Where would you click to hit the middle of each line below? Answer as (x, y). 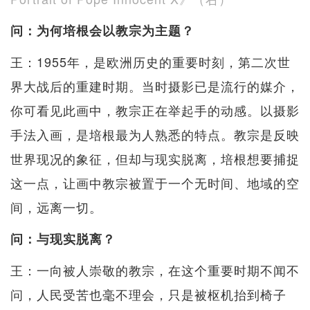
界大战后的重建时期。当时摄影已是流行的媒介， (155, 85)
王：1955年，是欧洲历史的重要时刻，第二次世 (151, 61)
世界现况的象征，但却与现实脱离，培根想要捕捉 (155, 158)
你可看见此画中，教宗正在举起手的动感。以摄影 (155, 110)
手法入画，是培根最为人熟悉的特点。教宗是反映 (155, 134)
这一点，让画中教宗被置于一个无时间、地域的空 (155, 182)
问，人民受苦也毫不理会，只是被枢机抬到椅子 (148, 294)
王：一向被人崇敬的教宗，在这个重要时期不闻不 (155, 270)
